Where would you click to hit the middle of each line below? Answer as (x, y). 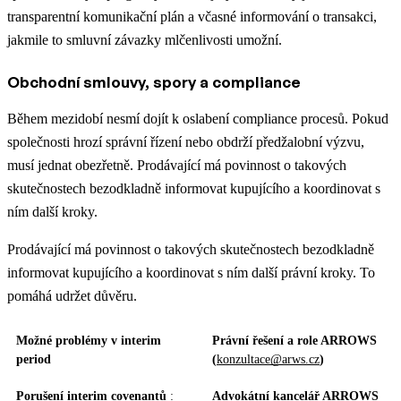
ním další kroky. (52, 212)
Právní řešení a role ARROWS (294, 341)
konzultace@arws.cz (268, 360)
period (34, 360)
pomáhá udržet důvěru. (72, 296)
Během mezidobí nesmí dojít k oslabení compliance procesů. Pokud (198, 119)
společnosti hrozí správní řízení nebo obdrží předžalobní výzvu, (186, 142)
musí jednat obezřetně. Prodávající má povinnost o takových (177, 166)
